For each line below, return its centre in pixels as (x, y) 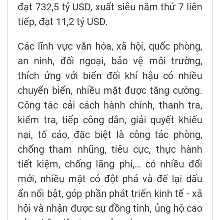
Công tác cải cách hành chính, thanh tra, (110, 105)
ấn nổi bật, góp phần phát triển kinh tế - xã (110, 193)
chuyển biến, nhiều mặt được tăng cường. (110, 90)
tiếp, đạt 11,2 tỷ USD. (63, 21)
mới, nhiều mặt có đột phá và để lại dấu (110, 179)
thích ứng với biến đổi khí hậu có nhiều (110, 75)
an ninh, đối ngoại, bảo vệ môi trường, (110, 61)
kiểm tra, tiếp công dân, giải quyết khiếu (110, 120)
